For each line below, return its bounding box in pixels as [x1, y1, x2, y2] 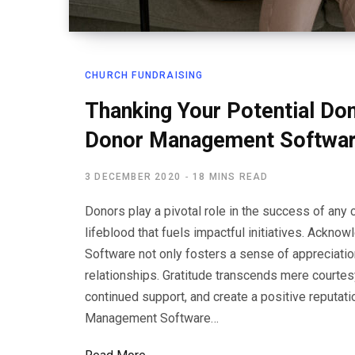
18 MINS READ [193, 171, 269, 182]
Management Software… [85, 311, 219, 326]
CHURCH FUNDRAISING [85, 70, 204, 81]
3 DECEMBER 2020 [85, 171, 181, 182]
